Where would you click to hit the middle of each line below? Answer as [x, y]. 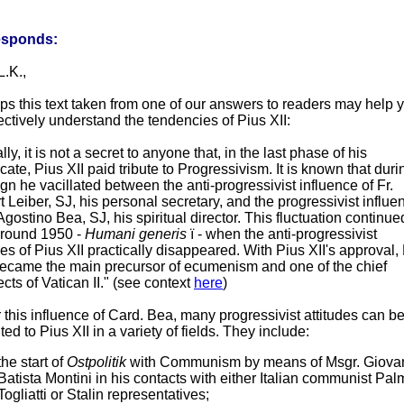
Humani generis [136, 234]
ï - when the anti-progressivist [282, 234]
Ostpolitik [96, 362]
